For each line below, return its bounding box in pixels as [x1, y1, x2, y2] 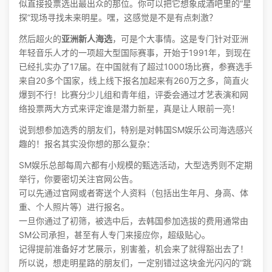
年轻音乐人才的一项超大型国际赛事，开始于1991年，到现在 [19, 48, 251, 57]
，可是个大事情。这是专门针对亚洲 [112, 34, 248, 43]
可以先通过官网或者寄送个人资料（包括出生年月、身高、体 [19, 188, 248, 197]
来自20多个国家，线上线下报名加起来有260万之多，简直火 [19, 76, 249, 85]
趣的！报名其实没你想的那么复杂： [19, 139, 155, 148]
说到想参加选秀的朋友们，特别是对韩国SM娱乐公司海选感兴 [19, 125, 253, 134]
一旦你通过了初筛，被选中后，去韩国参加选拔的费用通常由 [19, 216, 248, 225]
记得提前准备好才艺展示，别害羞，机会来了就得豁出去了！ [19, 244, 248, 253]
